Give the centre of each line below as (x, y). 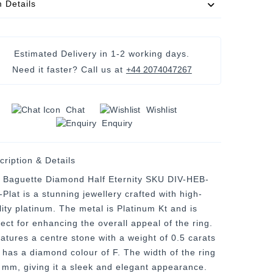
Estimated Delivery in (63, 54)
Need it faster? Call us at (69, 69)
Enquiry (117, 123)
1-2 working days (149, 54)
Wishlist (162, 109)
